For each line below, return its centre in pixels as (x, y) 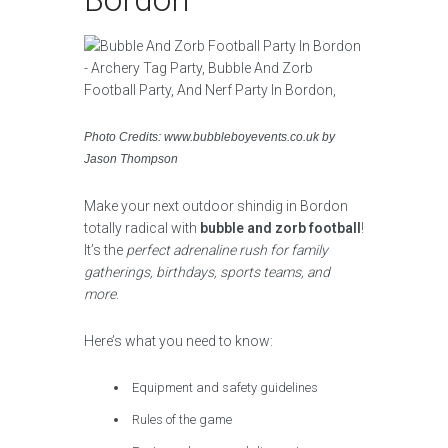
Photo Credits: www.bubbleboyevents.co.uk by (209, 137)
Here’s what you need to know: (178, 341)
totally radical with (142, 228)
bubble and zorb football (280, 228)
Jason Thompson (131, 159)
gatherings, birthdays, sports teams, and (207, 272)
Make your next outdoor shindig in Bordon (216, 206)
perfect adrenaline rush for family (227, 250)
